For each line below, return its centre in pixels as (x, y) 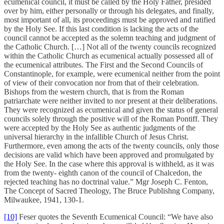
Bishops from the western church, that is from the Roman (94, 91)
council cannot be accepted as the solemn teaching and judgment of (110, 37)
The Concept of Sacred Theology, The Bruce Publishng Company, (109, 190)
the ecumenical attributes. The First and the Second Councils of (103, 64)
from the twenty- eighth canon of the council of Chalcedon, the (103, 172)
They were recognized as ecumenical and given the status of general (111, 109)
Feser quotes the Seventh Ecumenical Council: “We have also (115, 216)
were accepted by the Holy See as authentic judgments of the (100, 127)
